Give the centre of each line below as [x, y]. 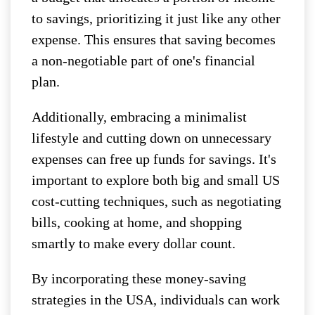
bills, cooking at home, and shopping [137, 223]
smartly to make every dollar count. [134, 244]
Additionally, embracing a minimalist [139, 117]
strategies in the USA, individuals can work [156, 300]
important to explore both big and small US [156, 180]
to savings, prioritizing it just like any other [156, 19]
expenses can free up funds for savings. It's [154, 159]
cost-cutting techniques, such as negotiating [156, 201]
